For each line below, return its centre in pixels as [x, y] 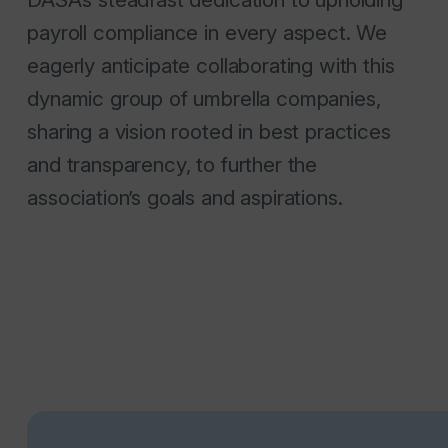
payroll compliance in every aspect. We [207, 33]
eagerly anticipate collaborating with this [211, 66]
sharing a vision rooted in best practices [209, 132]
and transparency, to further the [172, 165]
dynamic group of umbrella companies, [204, 99]
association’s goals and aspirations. [185, 198]
